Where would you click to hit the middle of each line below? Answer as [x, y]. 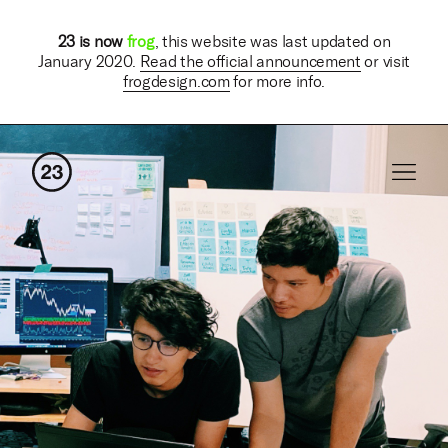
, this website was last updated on [272, 41]
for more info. [277, 81]
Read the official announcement [250, 61]
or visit [385, 61]
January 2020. [88, 61]
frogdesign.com [176, 81]
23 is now [92, 41]
